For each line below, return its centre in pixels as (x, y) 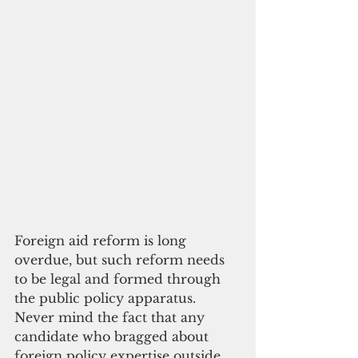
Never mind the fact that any (111, 317)
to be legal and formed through (119, 278)
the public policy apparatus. (107, 298)
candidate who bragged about (113, 336)
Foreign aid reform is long (102, 240)
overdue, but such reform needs (121, 259)
